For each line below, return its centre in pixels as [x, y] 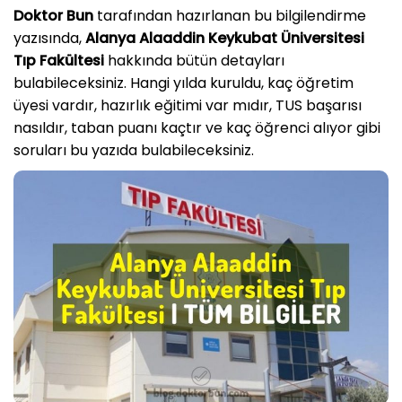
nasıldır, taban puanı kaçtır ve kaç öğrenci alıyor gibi [197, 128]
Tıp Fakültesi [59, 61]
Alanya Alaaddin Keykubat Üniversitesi [225, 38]
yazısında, [49, 38]
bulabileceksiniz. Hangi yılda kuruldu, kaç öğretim [184, 83]
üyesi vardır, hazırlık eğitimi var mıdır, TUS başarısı [188, 105]
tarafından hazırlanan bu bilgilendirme [230, 16]
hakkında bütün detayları [194, 61]
